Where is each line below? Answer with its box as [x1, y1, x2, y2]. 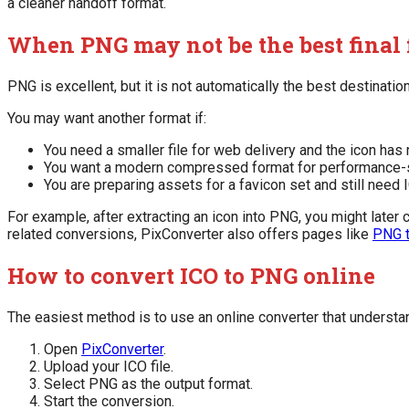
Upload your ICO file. [44, 357, 173, 375]
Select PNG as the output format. [44, 374, 253, 393]
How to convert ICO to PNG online [7, 260, 375, 290]
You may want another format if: [7, 110, 206, 128]
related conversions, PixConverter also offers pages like [7, 225, 372, 244]
